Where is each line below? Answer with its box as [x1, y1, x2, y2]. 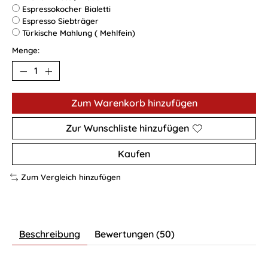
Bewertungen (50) [95, 227, 175, 240]
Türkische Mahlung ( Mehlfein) [22, 28, 135, 38]
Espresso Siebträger [22, 16, 99, 26]
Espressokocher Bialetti [22, 4, 111, 14]
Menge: [12, 45, 39, 56]
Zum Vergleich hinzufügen [20, 172, 121, 182]
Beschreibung [19, 227, 80, 240]
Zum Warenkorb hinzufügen [71, 97, 197, 109]
